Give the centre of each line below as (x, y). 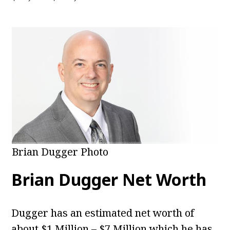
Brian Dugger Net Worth (109, 180)
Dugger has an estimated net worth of (103, 213)
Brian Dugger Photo (60, 152)
